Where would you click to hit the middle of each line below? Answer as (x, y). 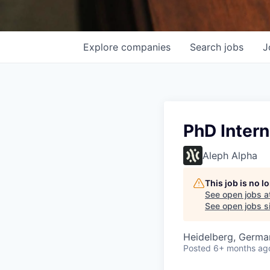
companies (146, 47)
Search (207, 47)
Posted (197, 248)
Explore (102, 47)
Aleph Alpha (230, 155)
